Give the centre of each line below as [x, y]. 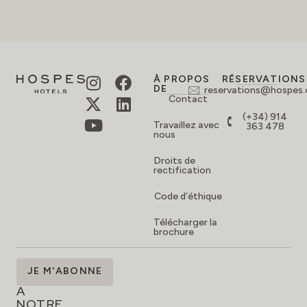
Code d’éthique [188, 196]
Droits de [174, 160]
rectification [182, 170]
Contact [188, 99]
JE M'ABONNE [65, 271]
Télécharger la [185, 222]
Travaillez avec [186, 125]
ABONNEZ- [52, 265]
